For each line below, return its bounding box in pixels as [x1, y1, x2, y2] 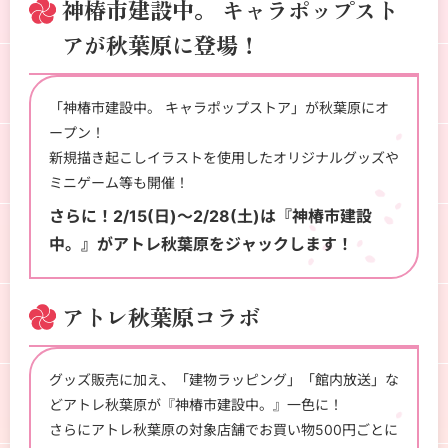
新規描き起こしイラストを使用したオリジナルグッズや [48, 149, 399, 167]
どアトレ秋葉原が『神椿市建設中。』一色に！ [48, 396, 343, 414]
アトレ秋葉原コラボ [62, 300, 261, 333]
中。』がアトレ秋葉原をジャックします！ [48, 235, 353, 255]
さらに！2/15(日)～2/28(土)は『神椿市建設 [48, 207, 372, 227]
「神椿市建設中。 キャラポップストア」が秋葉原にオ [48, 99, 389, 117]
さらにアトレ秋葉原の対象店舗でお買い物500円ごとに [48, 421, 398, 439]
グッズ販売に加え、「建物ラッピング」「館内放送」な [48, 371, 399, 389]
